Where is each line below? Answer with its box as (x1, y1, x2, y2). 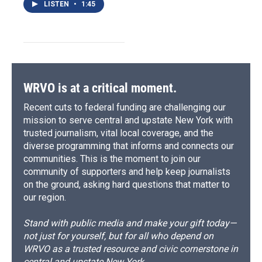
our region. (23, 192, 66, 204)
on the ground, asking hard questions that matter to (23, 179, 230, 191)
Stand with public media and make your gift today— (23, 218, 236, 229)
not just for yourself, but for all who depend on (23, 230, 213, 242)
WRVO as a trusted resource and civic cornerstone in (23, 243, 238, 255)
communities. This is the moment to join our (23, 153, 201, 165)
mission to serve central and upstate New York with (23, 115, 233, 126)
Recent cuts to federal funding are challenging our (23, 102, 226, 113)
